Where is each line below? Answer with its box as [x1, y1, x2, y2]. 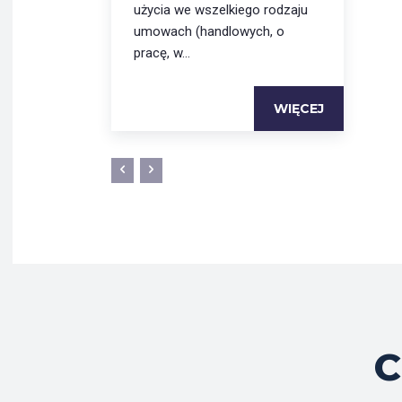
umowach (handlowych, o [134, 22, 284, 39]
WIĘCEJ [274, 100, 324, 117]
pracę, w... [134, 44, 190, 61]
